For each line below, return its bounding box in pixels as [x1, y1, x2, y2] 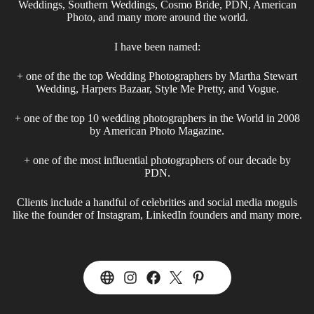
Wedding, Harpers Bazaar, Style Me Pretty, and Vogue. [35, 82, 279, 95]
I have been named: [114, 40, 200, 53]
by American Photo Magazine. [90, 124, 224, 137]
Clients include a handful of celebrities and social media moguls [17, 196, 297, 208]
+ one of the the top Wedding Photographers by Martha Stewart [17, 69, 297, 82]
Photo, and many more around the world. [66, 11, 248, 23]
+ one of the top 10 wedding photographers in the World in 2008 [14, 111, 300, 124]
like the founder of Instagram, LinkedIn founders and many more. [12, 208, 302, 221]
